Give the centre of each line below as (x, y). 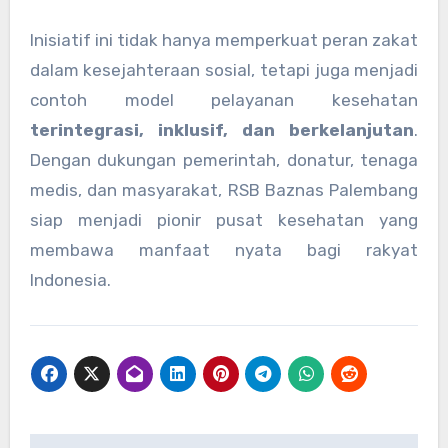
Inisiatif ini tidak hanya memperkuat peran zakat (224, 39)
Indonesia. (70, 279)
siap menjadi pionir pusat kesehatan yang (224, 219)
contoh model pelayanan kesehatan (224, 99)
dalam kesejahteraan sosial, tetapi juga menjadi (224, 69)
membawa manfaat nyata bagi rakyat (224, 249)
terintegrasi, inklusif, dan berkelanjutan (222, 129)
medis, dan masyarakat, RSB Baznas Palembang (224, 189)
